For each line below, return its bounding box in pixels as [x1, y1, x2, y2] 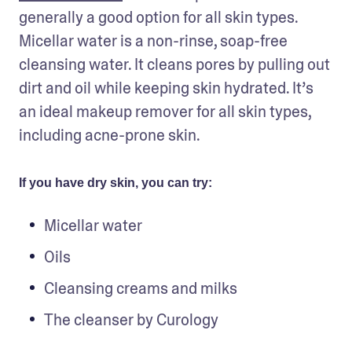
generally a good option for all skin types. [19, 6, 298, 27]
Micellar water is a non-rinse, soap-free [19, 30, 288, 51]
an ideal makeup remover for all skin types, [19, 101, 311, 122]
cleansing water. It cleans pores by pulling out [19, 53, 330, 75]
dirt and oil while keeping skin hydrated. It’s [19, 77, 313, 98]
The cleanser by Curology [44, 309, 218, 330]
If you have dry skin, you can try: [19, 175, 212, 189]
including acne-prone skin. [19, 124, 200, 145]
